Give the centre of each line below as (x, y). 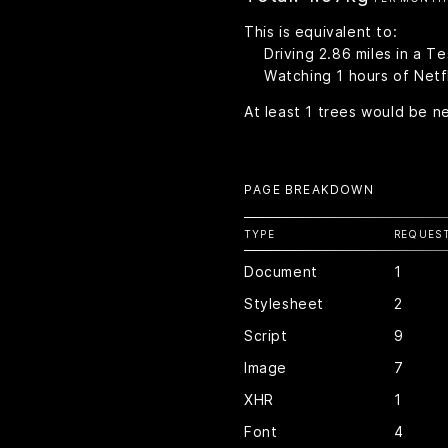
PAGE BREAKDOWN (309, 189)
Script (266, 335)
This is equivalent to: (321, 31)
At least (275, 111)
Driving (291, 53)
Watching (300, 75)
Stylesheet (284, 303)
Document (281, 271)
